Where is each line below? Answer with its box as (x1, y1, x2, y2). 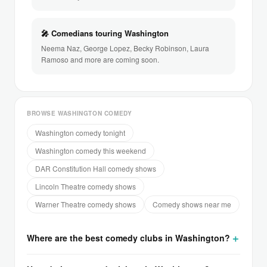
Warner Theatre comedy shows (35, 198, 136, 209)
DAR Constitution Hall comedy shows (35, 163, 156, 173)
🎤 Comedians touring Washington (41, 27, 169, 39)
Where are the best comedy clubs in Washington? (27, 232, 230, 244)
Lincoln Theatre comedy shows (35, 181, 136, 191)
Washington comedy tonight (35, 127, 125, 138)
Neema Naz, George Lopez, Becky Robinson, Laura (41, 42, 209, 53)
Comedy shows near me (153, 198, 231, 209)
